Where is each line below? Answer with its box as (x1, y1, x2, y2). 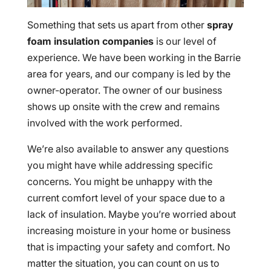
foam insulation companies (27, 35, 154, 48)
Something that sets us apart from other (27, 19, 207, 31)
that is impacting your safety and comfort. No (27, 241, 230, 253)
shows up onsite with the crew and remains (27, 100, 220, 113)
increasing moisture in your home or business (27, 224, 230, 237)
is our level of (153, 35, 217, 48)
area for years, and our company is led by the (27, 68, 230, 80)
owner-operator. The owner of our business (27, 84, 222, 97)
